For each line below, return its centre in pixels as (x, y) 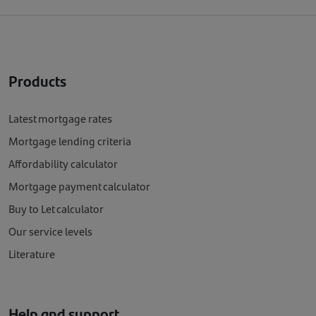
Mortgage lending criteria (70, 140)
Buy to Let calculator (56, 208)
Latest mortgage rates (60, 118)
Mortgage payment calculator (79, 186)
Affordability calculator (63, 163)
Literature (32, 253)
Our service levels (50, 231)
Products (37, 80)
